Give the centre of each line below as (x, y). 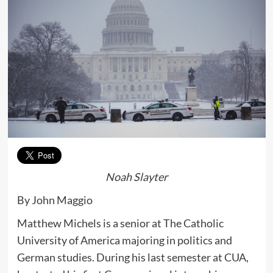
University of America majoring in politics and (124, 240)
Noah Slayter (136, 176)
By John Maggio (55, 200)
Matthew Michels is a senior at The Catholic (120, 223)
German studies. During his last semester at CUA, (133, 257)
